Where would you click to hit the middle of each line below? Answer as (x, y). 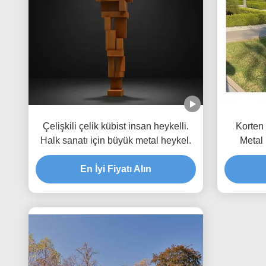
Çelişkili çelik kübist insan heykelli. (116, 126)
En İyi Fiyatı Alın (116, 169)
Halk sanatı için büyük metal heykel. (116, 140)
